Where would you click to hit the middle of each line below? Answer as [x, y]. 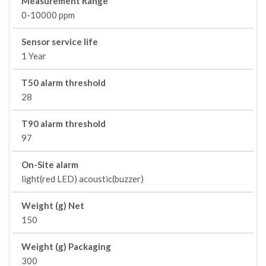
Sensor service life [60, 42]
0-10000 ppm [48, 15]
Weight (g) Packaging [66, 246]
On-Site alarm [50, 164]
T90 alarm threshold [64, 123]
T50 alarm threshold [64, 83]
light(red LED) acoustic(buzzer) [83, 179]
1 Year [34, 56]
